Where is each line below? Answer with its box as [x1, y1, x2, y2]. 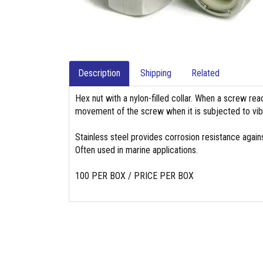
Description [78, 68, 120, 79]
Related [191, 68, 220, 79]
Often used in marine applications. [75, 144, 198, 156]
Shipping [140, 68, 171, 79]
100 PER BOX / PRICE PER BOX [75, 170, 194, 181]
